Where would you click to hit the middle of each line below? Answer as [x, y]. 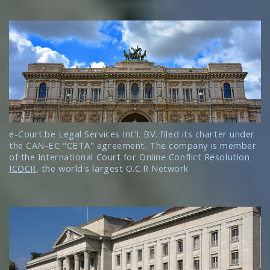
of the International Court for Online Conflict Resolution [130, 156]
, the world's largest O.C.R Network [112, 168]
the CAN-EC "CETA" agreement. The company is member [133, 145]
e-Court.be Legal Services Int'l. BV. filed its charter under [132, 133]
